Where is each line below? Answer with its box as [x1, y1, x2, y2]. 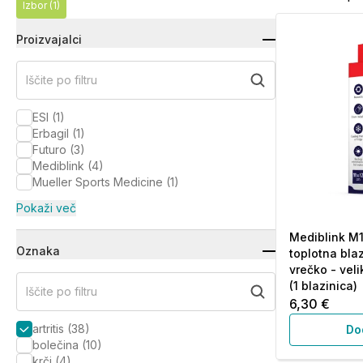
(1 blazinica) [289, 279, 357, 293]
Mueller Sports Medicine [32, 175, 163, 189]
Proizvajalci [16, 32, 82, 46]
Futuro [32, 143, 66, 156]
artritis [32, 322, 64, 335]
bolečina [32, 338, 79, 352]
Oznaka [16, 244, 60, 258]
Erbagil [32, 126, 69, 140]
